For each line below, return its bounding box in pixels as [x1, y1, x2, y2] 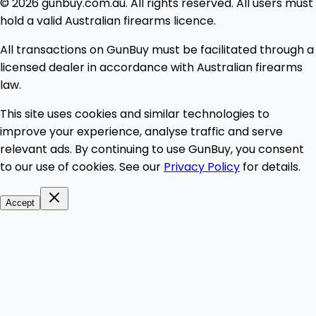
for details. [240, 158, 300, 175]
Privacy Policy [164, 158, 240, 175]
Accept [6, 197, 35, 208]
